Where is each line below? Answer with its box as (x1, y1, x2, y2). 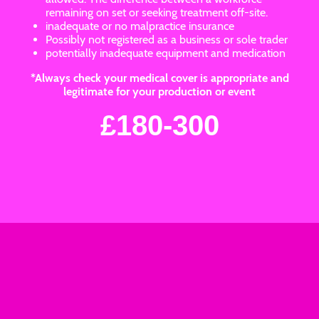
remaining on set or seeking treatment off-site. (46, 5, 268, 19)
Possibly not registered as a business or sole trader (46, 32, 288, 46)
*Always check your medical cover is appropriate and (30, 70, 289, 85)
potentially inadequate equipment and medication (46, 46, 286, 60)
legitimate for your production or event (63, 84, 256, 98)
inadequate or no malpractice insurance (46, 19, 234, 33)
